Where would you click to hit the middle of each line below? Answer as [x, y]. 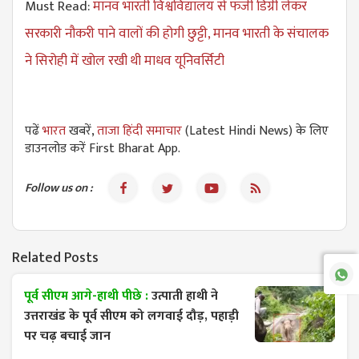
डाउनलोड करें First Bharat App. [103, 149]
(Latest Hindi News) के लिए [255, 131]
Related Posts [55, 258]
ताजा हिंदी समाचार [139, 131]
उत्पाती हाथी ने [185, 296]
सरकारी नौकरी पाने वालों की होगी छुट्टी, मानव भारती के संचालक [177, 34]
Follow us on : [59, 188]
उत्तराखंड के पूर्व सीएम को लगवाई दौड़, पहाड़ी [131, 317]
